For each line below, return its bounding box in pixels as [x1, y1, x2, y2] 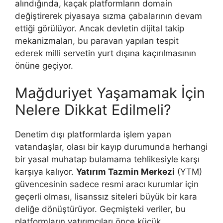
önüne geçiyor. [15, 60, 73, 71]
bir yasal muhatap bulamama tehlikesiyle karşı [15, 154, 200, 165]
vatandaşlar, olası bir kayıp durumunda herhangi [15, 142, 208, 152]
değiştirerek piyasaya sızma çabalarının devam [15, 10, 202, 21]
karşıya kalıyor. [15, 167, 76, 177]
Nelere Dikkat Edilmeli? [15, 101, 171, 119]
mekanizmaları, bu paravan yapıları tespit [15, 35, 179, 46]
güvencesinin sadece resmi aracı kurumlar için [15, 179, 199, 190]
